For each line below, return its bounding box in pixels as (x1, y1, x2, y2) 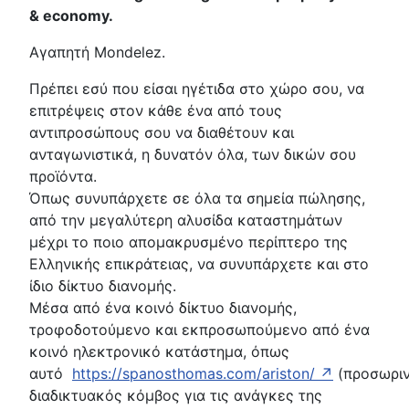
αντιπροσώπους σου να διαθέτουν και (29, 122, 294, 142)
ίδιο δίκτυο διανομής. (29, 276, 176, 295)
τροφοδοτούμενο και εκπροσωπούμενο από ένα (29, 320, 370, 339)
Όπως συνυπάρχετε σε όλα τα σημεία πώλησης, (29, 188, 365, 207)
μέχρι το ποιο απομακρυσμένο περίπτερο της (29, 232, 348, 251)
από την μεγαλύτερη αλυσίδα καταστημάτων (29, 210, 342, 229)
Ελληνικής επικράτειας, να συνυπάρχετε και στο (29, 254, 369, 273)
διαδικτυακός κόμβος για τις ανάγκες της (29, 385, 322, 404)
